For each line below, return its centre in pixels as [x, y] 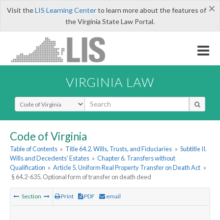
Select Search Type [44, 101]
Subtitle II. [193, 149]
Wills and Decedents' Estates [50, 158]
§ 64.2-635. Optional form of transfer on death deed [82, 177]
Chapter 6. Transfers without [137, 158]
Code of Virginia [48, 136]
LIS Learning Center [65, 10]
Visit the [21, 10]
